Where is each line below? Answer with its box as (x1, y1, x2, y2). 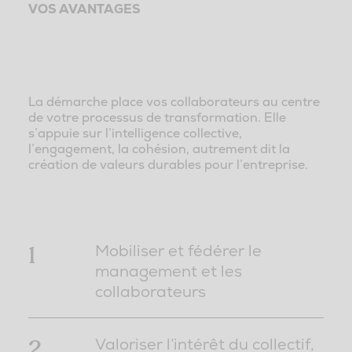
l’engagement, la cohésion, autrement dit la (27, 141, 290, 158)
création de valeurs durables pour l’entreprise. (27, 156, 308, 174)
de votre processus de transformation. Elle (27, 109, 286, 126)
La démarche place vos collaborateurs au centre (27, 93, 320, 111)
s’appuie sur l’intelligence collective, (27, 125, 242, 142)
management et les (95, 261, 243, 282)
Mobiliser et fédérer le (95, 240, 262, 262)
